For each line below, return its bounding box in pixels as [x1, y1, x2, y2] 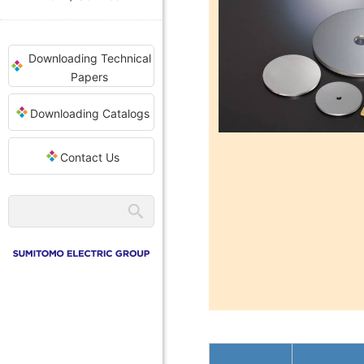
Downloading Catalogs [29, 106, 149, 120]
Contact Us [59, 150, 119, 164]
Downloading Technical [28, 51, 151, 65]
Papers [71, 70, 108, 84]
